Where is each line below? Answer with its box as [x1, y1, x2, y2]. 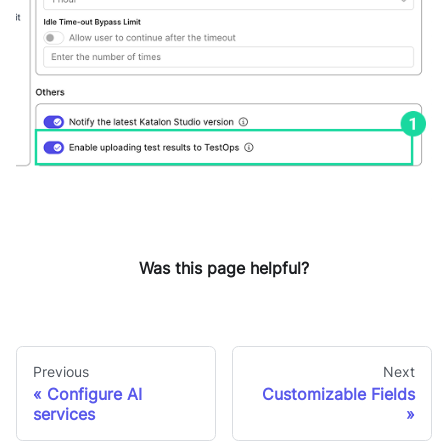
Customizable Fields [262, 384, 415, 405]
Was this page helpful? [139, 257, 309, 278]
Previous [33, 363, 89, 381]
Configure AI [47, 384, 142, 405]
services [33, 404, 95, 425]
